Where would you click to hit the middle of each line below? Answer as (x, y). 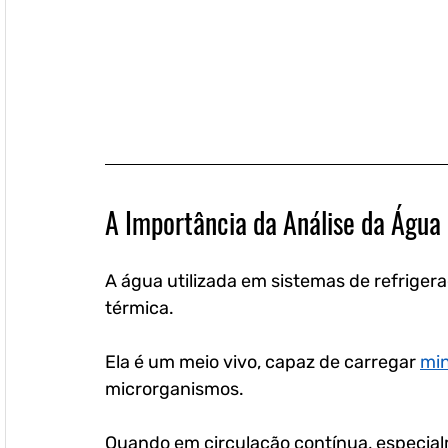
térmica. (141, 308)
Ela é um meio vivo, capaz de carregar (262, 362)
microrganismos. (176, 389)
